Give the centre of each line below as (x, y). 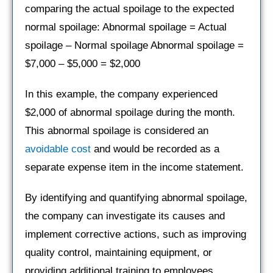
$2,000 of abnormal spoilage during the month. (130, 112)
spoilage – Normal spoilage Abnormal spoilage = (134, 45)
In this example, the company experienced (121, 94)
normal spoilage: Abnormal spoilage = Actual (126, 27)
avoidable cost (58, 149)
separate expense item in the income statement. (134, 167)
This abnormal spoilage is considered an (117, 130)
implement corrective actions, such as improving (136, 234)
